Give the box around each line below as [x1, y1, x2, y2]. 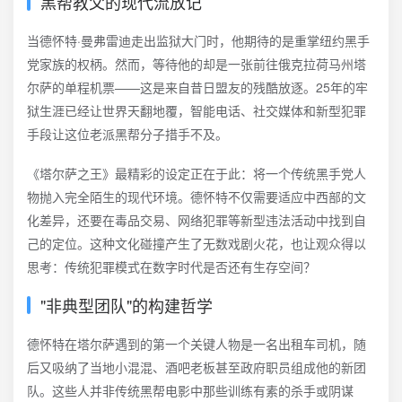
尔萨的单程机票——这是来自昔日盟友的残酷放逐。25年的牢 [27, 78, 368, 96]
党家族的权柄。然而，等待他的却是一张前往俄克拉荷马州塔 [27, 55, 366, 73]
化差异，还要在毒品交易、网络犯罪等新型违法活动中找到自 [27, 211, 366, 229]
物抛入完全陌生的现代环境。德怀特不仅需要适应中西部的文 [27, 188, 366, 205]
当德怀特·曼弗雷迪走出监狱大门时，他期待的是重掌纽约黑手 [27, 31, 370, 49]
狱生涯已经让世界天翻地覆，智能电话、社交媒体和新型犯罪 [27, 101, 366, 119]
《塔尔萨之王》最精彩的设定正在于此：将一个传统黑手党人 [27, 164, 366, 182]
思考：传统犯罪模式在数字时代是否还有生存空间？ [27, 258, 316, 275]
